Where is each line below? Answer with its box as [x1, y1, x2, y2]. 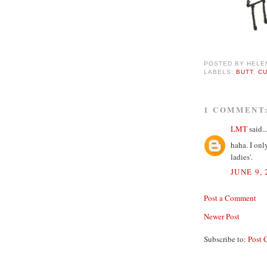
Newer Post [204, 211, 240, 222]
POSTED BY [204, 60, 247, 67]
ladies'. [231, 151, 253, 162]
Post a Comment [204, 193, 256, 204]
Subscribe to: [204, 234, 248, 245]
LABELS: [204, 68, 237, 75]
